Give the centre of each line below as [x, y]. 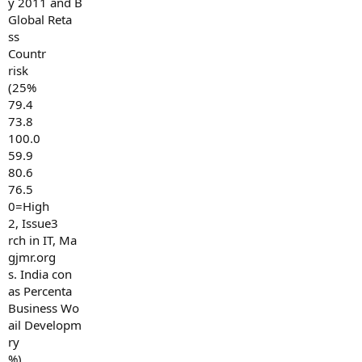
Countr [27, 53]
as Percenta [40, 291]
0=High [29, 206]
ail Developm [45, 325]
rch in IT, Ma [42, 240]
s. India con [40, 274]
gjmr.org [32, 257]
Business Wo [44, 308]
